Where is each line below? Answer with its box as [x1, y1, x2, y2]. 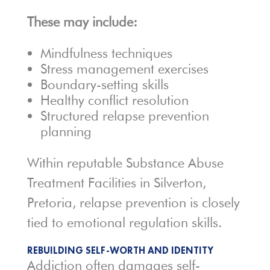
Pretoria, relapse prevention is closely [27, 195, 240, 211]
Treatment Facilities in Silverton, [27, 175, 206, 191]
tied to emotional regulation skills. [27, 215, 222, 231]
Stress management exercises [40, 61, 209, 77]
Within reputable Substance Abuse [27, 155, 224, 171]
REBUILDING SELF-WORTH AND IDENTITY [27, 244, 213, 257]
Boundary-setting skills [40, 77, 169, 93]
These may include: [27, 14, 137, 30]
